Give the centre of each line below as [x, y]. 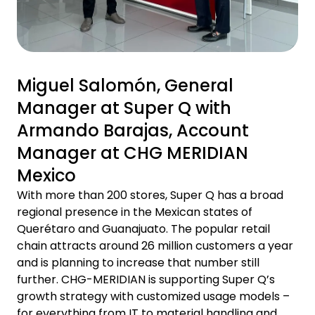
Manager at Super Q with [124, 108]
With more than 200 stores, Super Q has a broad [150, 195]
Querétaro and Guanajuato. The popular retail [143, 229]
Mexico [46, 176]
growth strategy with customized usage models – [153, 297]
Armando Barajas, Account [133, 131]
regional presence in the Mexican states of [135, 212]
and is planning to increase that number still [138, 263]
